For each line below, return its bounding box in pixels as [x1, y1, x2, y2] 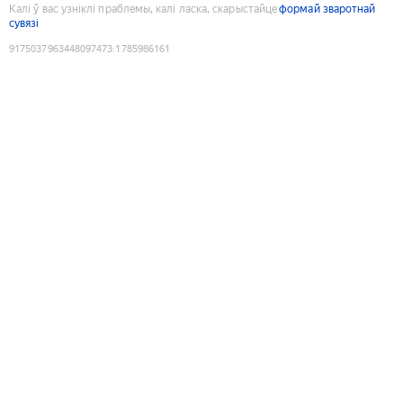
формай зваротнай [279, 2, 376, 15]
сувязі [9, 16, 40, 30]
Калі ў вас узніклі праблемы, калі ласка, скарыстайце [9, 2, 278, 15]
